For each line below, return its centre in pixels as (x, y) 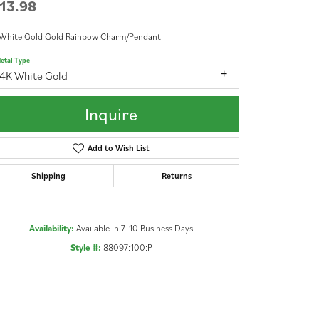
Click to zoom (190, 278)
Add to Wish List (118, 148)
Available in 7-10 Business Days (135, 229)
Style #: (85, 248)
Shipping (48, 176)
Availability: (52, 229)
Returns (176, 176)
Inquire (111, 114)
